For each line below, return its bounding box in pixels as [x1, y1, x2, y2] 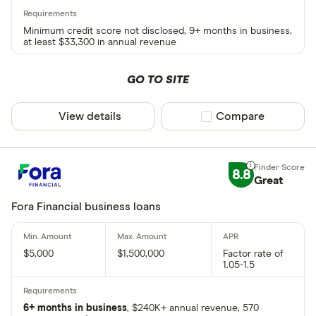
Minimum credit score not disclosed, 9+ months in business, [23, 26, 292, 37]
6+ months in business [23, 303, 127, 313]
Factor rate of [222, 248, 284, 259]
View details [59, 111, 122, 123]
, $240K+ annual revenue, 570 [127, 303, 259, 313]
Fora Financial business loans [11, 200, 161, 212]
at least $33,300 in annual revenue [23, 37, 176, 48]
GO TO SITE [126, 74, 189, 86]
